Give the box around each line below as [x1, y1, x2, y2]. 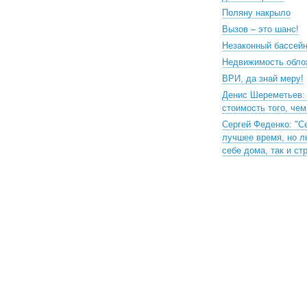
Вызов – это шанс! [222, 24, 299, 34]
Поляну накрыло [222, 8, 291, 18]
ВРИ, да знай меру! [222, 73, 304, 84]
